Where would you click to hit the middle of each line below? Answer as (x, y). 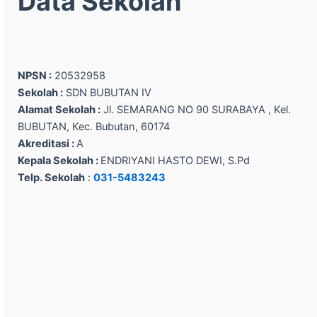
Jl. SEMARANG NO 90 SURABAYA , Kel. (196, 110)
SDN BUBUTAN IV (107, 93)
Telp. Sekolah (51, 178)
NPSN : (35, 76)
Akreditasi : (47, 144)
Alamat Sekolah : (59, 110)
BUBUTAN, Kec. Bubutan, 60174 (94, 127)
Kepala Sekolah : (59, 161)
